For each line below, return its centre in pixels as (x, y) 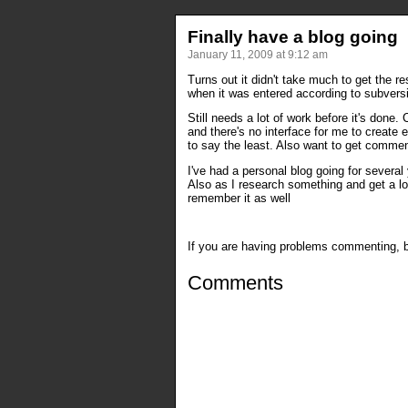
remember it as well (239, 199)
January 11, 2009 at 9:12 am (257, 54)
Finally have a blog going (292, 36)
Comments (235, 283)
